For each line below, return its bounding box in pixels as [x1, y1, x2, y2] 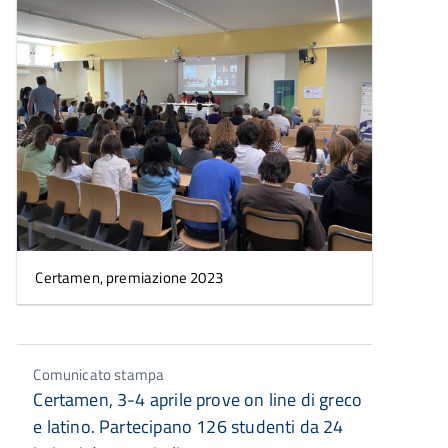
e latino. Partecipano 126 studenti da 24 [33, 412, 344, 440]
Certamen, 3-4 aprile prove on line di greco [33, 385, 363, 413]
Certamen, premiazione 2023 [35, 265, 224, 289]
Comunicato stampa [33, 362, 165, 386]
